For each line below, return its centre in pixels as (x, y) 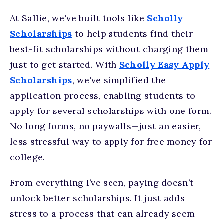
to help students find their (134, 34)
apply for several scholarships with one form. (111, 111)
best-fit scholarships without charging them (109, 49)
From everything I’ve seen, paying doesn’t (102, 182)
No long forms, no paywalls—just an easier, (106, 126)
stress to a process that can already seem (103, 213)
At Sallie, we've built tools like (79, 18)
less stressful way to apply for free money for (111, 142)
